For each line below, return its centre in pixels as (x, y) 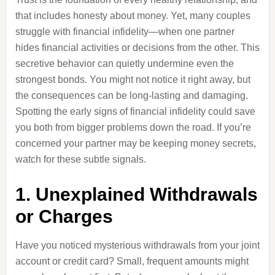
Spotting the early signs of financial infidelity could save (135, 111)
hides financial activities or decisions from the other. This (137, 48)
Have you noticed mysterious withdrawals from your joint (137, 245)
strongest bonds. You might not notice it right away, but (133, 79)
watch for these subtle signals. (80, 159)
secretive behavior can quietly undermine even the (124, 64)
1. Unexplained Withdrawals (136, 194)
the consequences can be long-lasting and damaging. (131, 95)
